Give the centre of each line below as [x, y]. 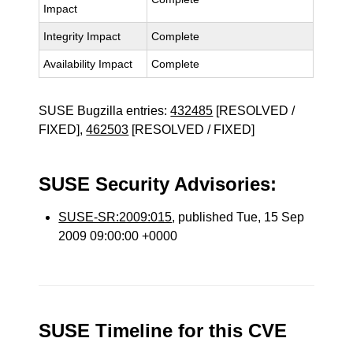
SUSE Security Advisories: [158, 184]
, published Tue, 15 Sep [238, 217]
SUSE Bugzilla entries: [105, 111]
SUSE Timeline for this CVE [163, 331]
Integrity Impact [82, 36]
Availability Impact [88, 64]
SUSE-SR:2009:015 [115, 217]
